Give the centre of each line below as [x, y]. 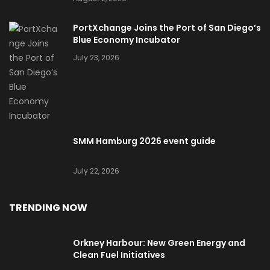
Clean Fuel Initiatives [119, 255]
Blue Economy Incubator [127, 40]
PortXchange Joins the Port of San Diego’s [167, 28]
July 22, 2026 [96, 171]
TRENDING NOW [48, 208]
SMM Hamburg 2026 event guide [144, 141]
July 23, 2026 [96, 58]
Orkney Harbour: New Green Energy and [159, 243]
